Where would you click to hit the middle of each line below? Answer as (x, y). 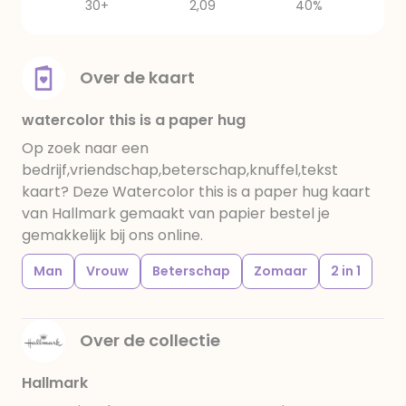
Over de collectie (150, 340)
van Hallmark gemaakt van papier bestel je (176, 213)
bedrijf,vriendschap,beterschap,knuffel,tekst (180, 170)
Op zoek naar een (85, 148)
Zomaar (280, 271)
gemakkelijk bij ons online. (112, 235)
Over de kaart (137, 77)
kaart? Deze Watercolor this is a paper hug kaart (196, 192)
